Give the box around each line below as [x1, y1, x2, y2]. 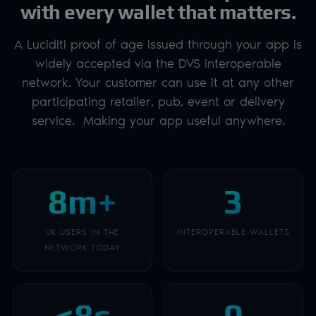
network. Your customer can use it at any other [22, 72, 294, 90]
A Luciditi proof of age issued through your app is [14, 34, 302, 52]
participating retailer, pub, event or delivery [31, 91, 285, 109]
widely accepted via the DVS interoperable [35, 53, 281, 71]
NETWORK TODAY [44, 241, 121, 253]
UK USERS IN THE [46, 225, 119, 238]
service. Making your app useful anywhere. [31, 110, 285, 128]
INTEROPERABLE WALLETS [176, 225, 291, 238]
